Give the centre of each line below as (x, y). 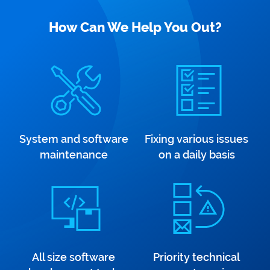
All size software (74, 257)
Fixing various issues (196, 139)
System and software (74, 139)
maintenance (74, 155)
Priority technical (196, 257)
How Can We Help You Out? (135, 27)
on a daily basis (196, 155)
